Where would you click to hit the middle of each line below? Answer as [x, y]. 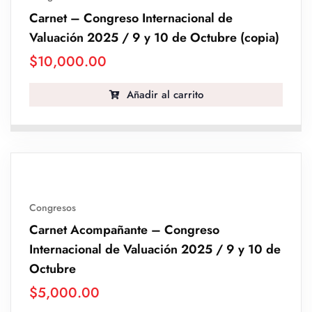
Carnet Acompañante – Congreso [124, 230]
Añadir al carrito [163, 95]
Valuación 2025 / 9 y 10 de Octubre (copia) [154, 38]
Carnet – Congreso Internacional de [131, 18]
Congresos [53, 208]
